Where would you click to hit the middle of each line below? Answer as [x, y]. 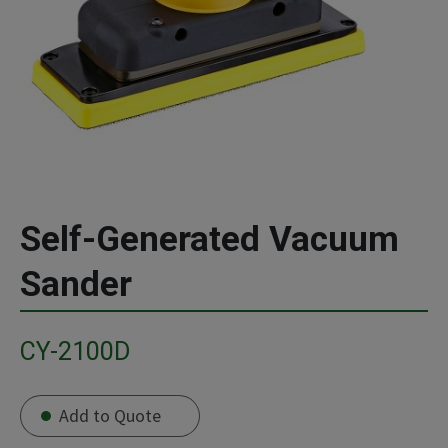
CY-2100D [75, 351]
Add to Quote [110, 415]
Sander [76, 284]
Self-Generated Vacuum [209, 239]
